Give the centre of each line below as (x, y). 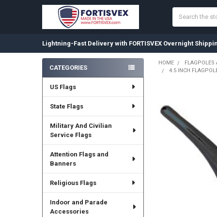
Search (182, 12)
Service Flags (70, 135)
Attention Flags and (79, 154)
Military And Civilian (81, 125)
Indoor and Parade (78, 202)
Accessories (69, 211)
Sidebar (58, 77)
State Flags (66, 106)
